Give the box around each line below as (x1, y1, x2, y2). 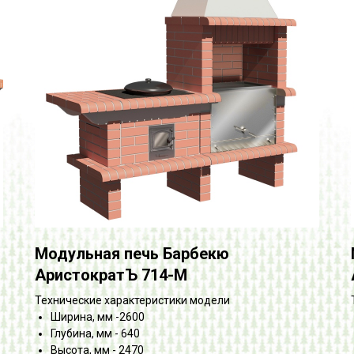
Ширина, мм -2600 (51, 310, 145, 323)
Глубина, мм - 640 (51, 326, 140, 340)
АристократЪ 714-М (35, 265, 187, 284)
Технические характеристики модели (35, 293, 230, 307)
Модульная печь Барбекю (35, 243, 229, 263)
